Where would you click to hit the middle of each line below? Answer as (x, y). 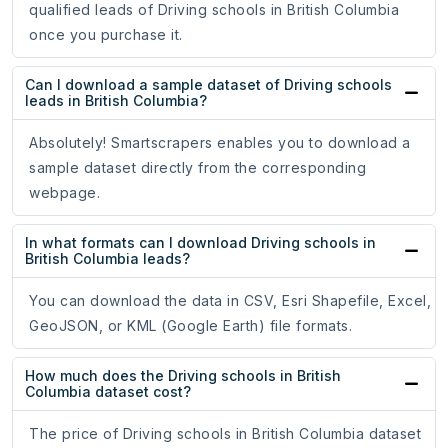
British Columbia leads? (107, 259)
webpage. (64, 193)
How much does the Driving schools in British (183, 376)
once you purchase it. (106, 35)
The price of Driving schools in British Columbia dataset (225, 434)
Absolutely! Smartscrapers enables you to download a (220, 143)
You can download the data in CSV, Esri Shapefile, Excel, (230, 301)
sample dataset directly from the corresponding (197, 168)
